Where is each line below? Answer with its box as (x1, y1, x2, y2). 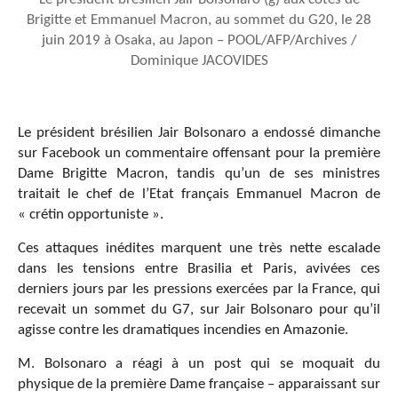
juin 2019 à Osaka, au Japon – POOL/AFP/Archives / (41, 33, 357, 49)
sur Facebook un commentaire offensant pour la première (18, 146, 380, 162)
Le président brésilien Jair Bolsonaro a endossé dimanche (18, 125, 380, 141)
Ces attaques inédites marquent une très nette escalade (18, 241, 380, 257)
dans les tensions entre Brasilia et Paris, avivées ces (18, 261, 380, 277)
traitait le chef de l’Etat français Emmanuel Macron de (18, 187, 380, 203)
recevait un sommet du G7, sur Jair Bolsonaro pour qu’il (18, 302, 380, 318)
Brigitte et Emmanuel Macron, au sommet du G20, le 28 (27, 12, 371, 28)
